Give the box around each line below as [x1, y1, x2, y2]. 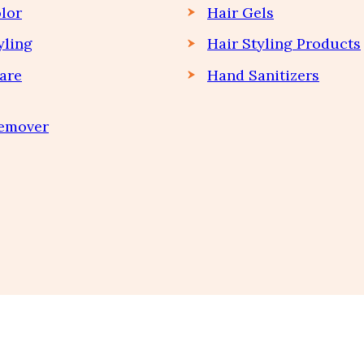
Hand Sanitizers [207, 65, 319, 84]
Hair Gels [207, 2, 274, 22]
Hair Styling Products [207, 34, 361, 54]
